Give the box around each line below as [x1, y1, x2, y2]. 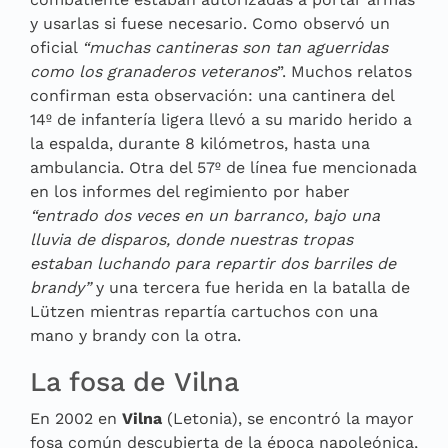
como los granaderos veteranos [30, 61, 277, 81]
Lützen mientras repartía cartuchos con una [30, 301, 378, 321]
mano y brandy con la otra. [30, 325, 241, 345]
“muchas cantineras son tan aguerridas [82, 37, 388, 57]
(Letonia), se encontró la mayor [167, 408, 414, 428]
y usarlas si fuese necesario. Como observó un [30, 13, 390, 33]
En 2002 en [30, 408, 122, 428]
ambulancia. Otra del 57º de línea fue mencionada [30, 157, 417, 177]
